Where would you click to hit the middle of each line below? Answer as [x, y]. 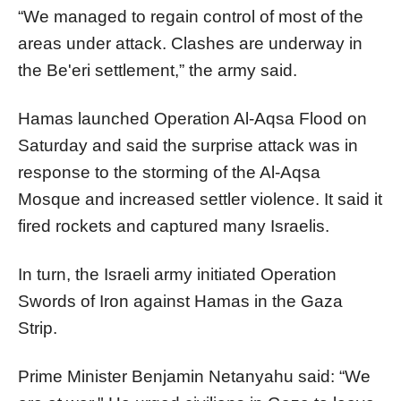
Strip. [38, 328]
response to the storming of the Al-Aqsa [169, 172]
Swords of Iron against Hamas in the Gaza [180, 301]
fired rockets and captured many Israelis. [174, 226]
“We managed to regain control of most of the [191, 16]
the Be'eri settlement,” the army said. [158, 70]
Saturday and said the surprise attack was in [188, 145]
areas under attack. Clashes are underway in [190, 43]
